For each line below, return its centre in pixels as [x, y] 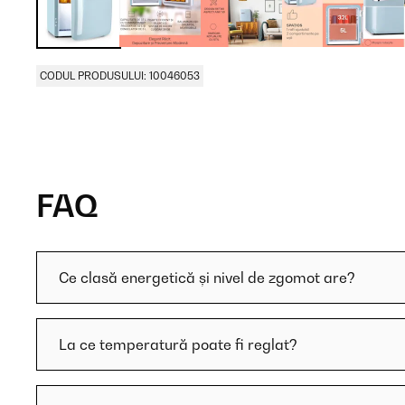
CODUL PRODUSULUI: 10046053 [120, 76]
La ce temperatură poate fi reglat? [178, 344]
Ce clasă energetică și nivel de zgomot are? [207, 278]
